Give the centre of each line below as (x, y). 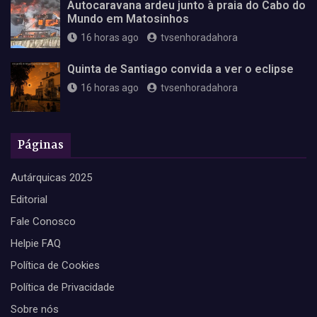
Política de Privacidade (63, 287)
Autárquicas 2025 (51, 177)
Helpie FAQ (36, 243)
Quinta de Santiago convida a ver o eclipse (180, 69)
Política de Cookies (55, 265)
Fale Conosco (43, 221)
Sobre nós (35, 309)
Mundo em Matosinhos (128, 18)
